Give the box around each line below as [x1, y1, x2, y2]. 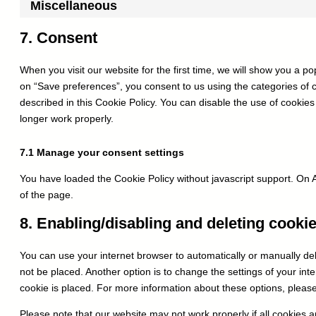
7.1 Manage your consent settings [20, 147, 184, 159]
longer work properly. [20, 113, 114, 125]
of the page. [20, 189, 73, 201]
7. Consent [20, 29, 97, 47]
